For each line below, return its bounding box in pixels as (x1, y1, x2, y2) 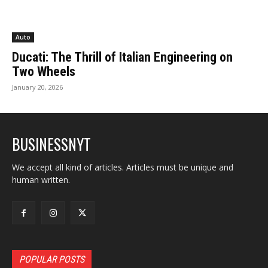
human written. (12, 173, 70, 185)
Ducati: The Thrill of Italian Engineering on (12, 49, 233, 65)
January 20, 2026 (12, 82, 63, 92)
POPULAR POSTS (19, 253, 84, 265)
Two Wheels (12, 63, 75, 79)
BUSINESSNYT (12, 132, 91, 155)
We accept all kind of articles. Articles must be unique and (12, 161, 233, 173)
